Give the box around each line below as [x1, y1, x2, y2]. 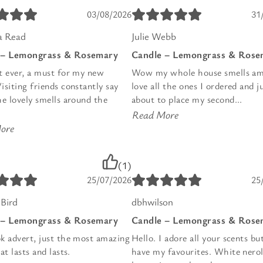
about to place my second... [131, 92, 242, 106]
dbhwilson [131, 194, 173, 208]
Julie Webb [131, 29, 176, 43]
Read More [132, 107, 178, 122]
